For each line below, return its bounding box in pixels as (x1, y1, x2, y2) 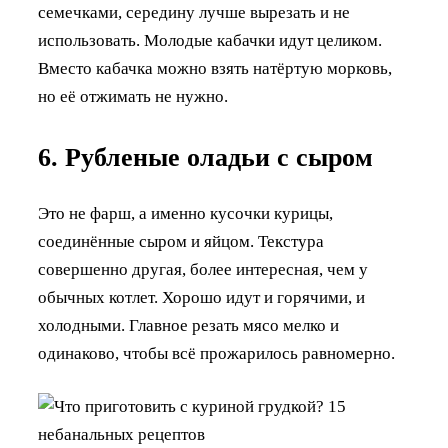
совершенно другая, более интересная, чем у (38, 259, 368, 279)
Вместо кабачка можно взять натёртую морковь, (38, 58, 392, 78)
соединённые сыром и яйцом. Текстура (38, 231, 324, 251)
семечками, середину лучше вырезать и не (38, 2, 350, 22)
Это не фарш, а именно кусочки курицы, (38, 203, 333, 223)
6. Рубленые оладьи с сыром (38, 142, 373, 172)
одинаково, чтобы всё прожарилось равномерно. (38, 343, 395, 363)
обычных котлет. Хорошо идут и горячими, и (38, 287, 365, 307)
